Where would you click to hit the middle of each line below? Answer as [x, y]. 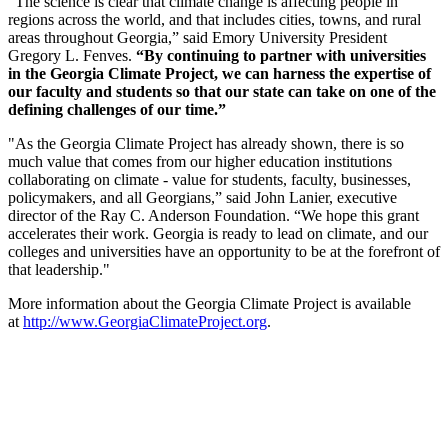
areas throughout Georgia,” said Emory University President [197, 37]
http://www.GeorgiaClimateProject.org [145, 321]
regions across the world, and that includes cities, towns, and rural [214, 19]
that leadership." [59, 269]
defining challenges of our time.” [119, 109]
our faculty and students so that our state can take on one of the [222, 91]
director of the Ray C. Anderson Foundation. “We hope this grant [213, 215]
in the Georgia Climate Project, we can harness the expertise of [219, 73]
